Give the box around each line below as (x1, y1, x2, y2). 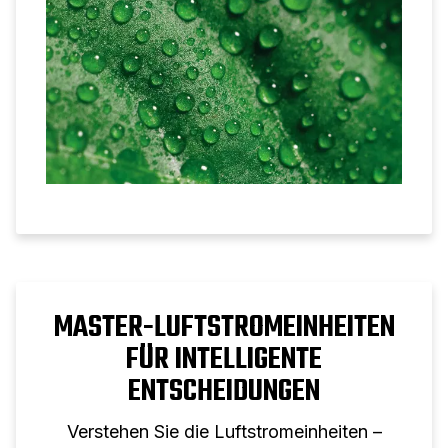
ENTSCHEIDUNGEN (128, 369, 320, 416)
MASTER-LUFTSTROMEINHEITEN (53, 305, 395, 352)
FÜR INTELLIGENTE (126, 337, 322, 384)
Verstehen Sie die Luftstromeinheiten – (66, 421, 382, 443)
